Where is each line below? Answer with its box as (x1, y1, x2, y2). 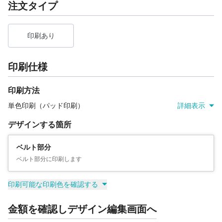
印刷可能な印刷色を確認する (8, 180, 98, 188)
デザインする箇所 (8, 119, 71, 129)
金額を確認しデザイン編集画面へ (8, 203, 157, 215)
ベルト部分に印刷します (16, 155, 82, 163)
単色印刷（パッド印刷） (8, 101, 84, 110)
